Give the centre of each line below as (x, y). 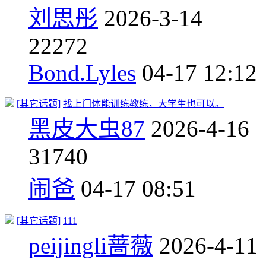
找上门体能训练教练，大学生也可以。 (144, 103)
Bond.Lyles (82, 72)
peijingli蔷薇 (91, 245)
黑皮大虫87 (87, 128)
